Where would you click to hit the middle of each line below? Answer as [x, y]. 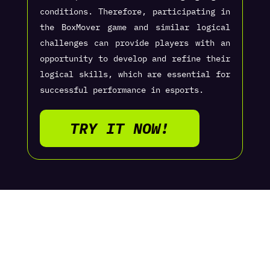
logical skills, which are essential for [135, 74]
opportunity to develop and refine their [135, 59]
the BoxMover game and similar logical [135, 27]
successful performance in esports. [121, 90]
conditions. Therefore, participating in [135, 12]
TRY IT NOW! [119, 128]
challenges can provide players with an [135, 43]
